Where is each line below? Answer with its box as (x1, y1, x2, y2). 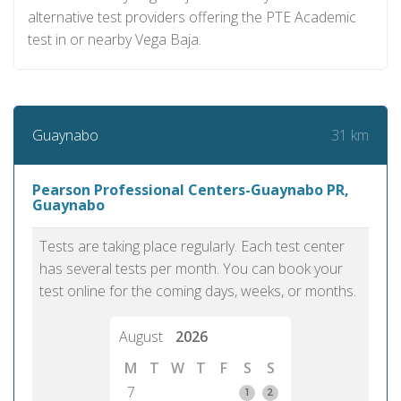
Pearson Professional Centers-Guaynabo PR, (32, 180, 349, 200)
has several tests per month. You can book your (39, 259, 343, 278)
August (119, 327, 166, 346)
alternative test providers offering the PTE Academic (28, 7, 356, 27)
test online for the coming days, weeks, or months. (39, 281, 356, 301)
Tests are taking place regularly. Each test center (39, 236, 345, 256)
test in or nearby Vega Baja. (28, 30, 201, 49)
